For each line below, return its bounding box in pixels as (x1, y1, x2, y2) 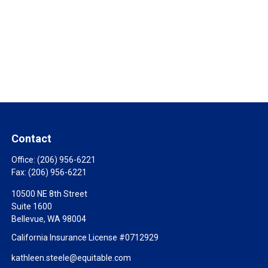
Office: (11, 155, 38, 165)
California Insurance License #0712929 (11, 233, 159, 242)
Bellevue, (11, 214, 46, 224)
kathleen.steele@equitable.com (11, 253, 132, 263)
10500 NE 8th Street (11, 189, 88, 199)
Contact (11, 132, 52, 145)
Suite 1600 (11, 202, 53, 211)
